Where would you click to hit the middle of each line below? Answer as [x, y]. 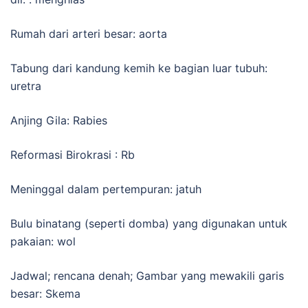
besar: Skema [45, 293]
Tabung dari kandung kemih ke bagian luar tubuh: [139, 68]
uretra [26, 86]
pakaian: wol [43, 241]
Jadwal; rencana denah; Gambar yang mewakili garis [147, 275]
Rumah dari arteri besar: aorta [89, 33]
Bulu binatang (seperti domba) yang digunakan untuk [149, 223]
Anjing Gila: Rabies [59, 120]
